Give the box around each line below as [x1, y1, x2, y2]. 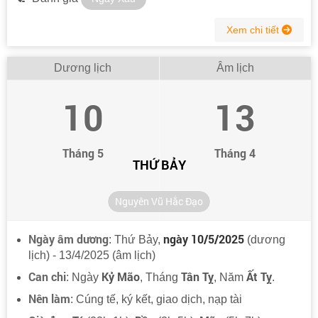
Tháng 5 [62, 145, 104, 160]
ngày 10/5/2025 [163, 231, 244, 246]
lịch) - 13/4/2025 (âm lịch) [28, 248, 155, 261]
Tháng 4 [214, 145, 256, 160]
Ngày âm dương [28, 231, 109, 246]
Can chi [28, 268, 66, 284]
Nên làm [28, 290, 70, 306]
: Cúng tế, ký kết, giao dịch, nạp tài [70, 292, 242, 305]
